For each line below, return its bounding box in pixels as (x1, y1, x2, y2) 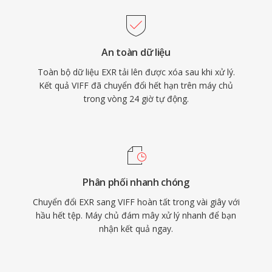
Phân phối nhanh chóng (83, 175, 189, 189)
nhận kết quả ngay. (99, 223, 173, 234)
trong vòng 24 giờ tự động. (83, 93, 189, 104)
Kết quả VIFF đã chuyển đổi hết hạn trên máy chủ (39, 80, 233, 91)
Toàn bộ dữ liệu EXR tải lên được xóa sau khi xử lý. (37, 66, 235, 78)
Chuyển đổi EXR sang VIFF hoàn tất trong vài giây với (32, 196, 240, 208)
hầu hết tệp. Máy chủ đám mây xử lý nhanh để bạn (36, 209, 236, 221)
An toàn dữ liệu (101, 46, 171, 59)
